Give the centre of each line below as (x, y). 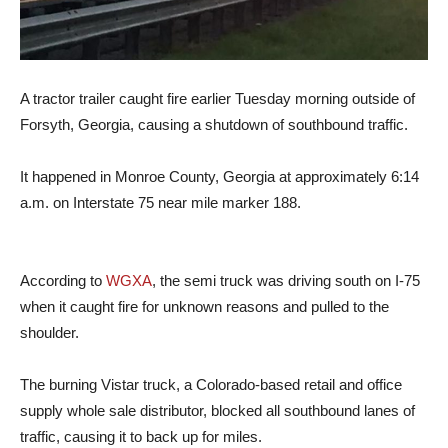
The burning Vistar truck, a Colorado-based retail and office (211, 385)
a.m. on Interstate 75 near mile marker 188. (160, 203)
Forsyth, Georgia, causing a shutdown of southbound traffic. (214, 125)
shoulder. (49, 333)
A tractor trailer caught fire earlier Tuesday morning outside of (217, 99)
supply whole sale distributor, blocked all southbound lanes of (217, 411)
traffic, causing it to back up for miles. (141, 437)
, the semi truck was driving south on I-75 (286, 281)
